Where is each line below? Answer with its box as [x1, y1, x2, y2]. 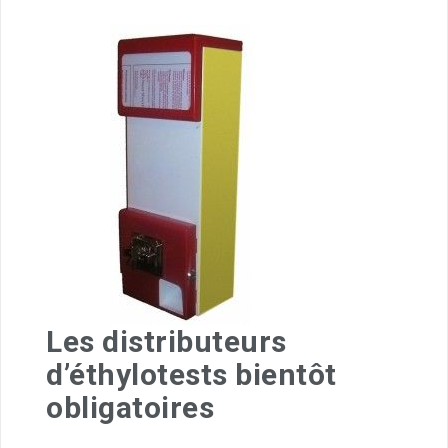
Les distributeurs [46, 323, 287, 359]
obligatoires [46, 389, 214, 425]
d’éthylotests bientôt [46, 356, 337, 392]
